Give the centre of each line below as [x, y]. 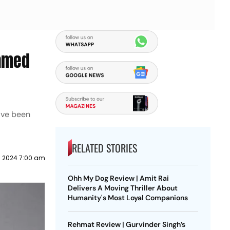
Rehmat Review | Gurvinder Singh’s [126, 224]
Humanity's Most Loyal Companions [128, 198]
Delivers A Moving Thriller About [122, 188]
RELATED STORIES [104, 148]
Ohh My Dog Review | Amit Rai [118, 178]
